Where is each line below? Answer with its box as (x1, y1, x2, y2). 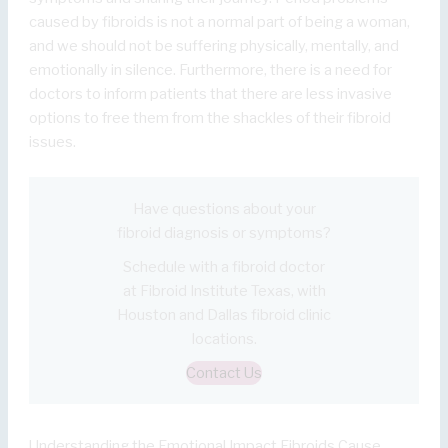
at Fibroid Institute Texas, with (122, 281, 326, 300)
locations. (191, 329, 257, 348)
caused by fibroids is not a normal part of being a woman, (29, 12, 411, 31)
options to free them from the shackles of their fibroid (29, 108, 392, 127)
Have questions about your (132, 199, 316, 218)
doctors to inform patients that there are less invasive (29, 84, 393, 103)
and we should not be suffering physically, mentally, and (29, 36, 400, 55)
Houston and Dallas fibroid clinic (117, 305, 331, 324)
